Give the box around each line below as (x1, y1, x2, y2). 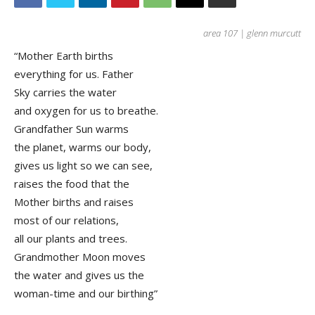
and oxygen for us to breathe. (14, 103, 158, 118)
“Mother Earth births (14, 49, 113, 63)
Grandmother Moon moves (14, 250, 146, 264)
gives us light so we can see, (14, 158, 153, 173)
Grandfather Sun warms (14, 122, 129, 136)
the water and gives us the (14, 268, 144, 283)
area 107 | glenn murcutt (203, 27, 301, 40)
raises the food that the (14, 176, 129, 191)
